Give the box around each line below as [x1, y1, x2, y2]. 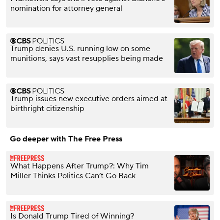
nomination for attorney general [10, 3, 122, 13]
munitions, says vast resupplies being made [10, 53, 163, 63]
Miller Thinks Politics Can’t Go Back [10, 170, 136, 181]
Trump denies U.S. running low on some [10, 43, 150, 54]
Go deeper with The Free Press [10, 134, 122, 144]
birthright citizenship [10, 103, 84, 113]
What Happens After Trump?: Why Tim [10, 161, 149, 171]
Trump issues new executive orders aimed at [10, 93, 167, 104]
